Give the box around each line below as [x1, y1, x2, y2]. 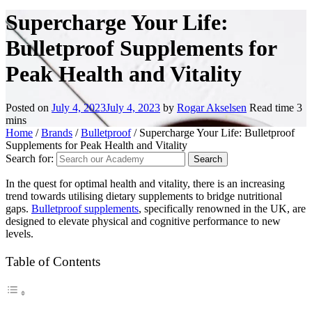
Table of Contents [6, 253, 100, 269]
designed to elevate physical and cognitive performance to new [6, 215, 281, 228]
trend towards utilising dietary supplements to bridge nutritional [6, 190, 282, 203]
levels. [6, 228, 33, 240]
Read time [249, 102, 297, 114]
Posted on [6, 102, 52, 114]
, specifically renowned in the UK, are [139, 203, 306, 215]
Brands [41, 127, 72, 139]
